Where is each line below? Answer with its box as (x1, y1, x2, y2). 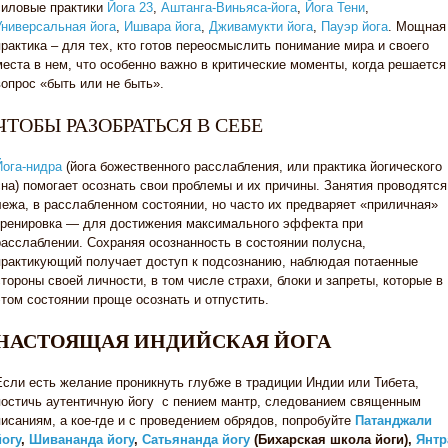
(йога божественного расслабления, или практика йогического (62, 159, 442, 174)
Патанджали (355, 413, 432, 428)
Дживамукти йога (209, 19, 313, 34)
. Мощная (388, 19, 446, 34)
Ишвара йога (124, 19, 201, 34)
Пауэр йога (321, 19, 388, 34)
